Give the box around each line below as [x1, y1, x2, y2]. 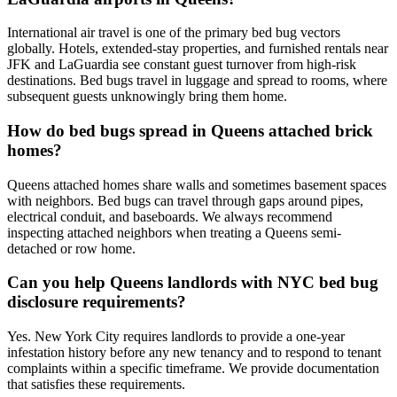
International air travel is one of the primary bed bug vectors [7, 25, 340, 41]
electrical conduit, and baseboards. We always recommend [7, 208, 332, 224]
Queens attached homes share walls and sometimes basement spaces [7, 176, 386, 192]
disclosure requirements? [7, 292, 186, 312]
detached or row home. [7, 240, 136, 256]
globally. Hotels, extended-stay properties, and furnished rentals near [7, 41, 388, 57]
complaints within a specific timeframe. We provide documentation [7, 361, 379, 377]
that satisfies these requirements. [7, 377, 185, 393]
